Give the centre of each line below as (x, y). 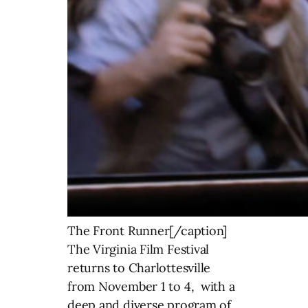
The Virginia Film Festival (139, 249)
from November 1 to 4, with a (151, 286)
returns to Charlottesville (139, 267)
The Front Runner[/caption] (147, 230)
